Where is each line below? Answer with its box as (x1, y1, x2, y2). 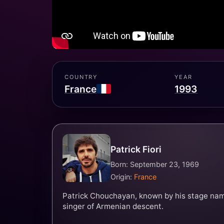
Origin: (110, 172, 134, 181)
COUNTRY (64, 73, 97, 81)
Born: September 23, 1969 (110, 159, 199, 168)
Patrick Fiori (110, 144, 161, 155)
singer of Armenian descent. (62, 201, 163, 211)
